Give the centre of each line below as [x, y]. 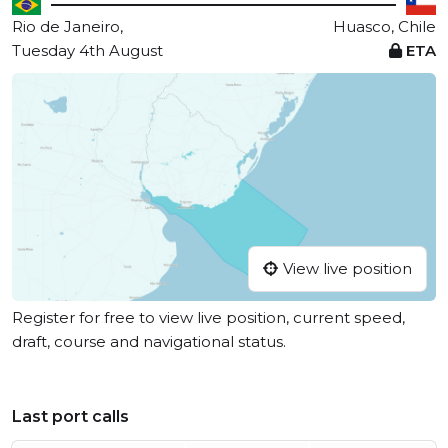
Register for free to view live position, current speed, [208, 318]
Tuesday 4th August [87, 50]
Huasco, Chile [384, 26]
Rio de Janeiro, [67, 26]
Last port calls [70, 417]
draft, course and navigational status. [149, 342]
